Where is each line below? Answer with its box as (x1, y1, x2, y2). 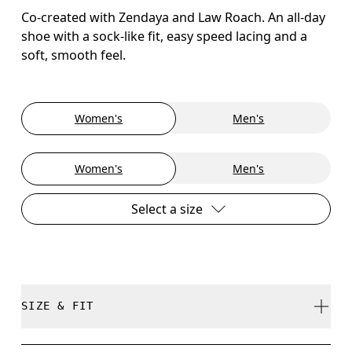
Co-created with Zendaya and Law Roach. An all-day (21, 8, 326, 26)
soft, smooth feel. (21, 46, 126, 64)
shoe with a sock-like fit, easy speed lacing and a (21, 27, 308, 45)
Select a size (130, 200, 203, 218)
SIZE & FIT (21, 299, 94, 313)
